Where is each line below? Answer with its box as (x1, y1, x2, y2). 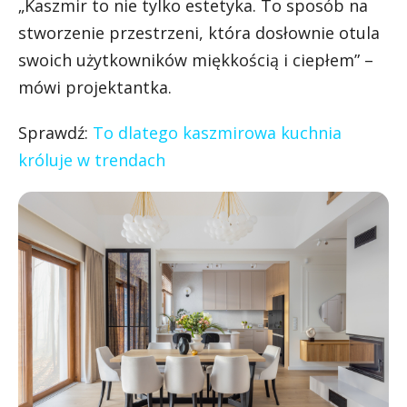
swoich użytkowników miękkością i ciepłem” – (18, 49, 373, 72)
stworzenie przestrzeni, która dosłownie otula (18, 22, 380, 45)
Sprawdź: (18, 122, 93, 144)
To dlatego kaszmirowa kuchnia (93, 122, 342, 144)
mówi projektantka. (18, 76, 172, 99)
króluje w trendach (18, 149, 165, 172)
